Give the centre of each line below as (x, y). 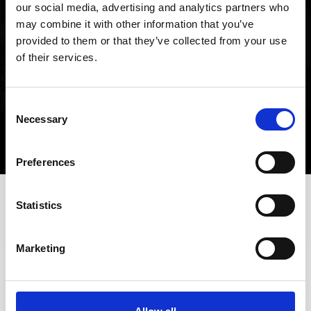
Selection (26, 122)
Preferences (46, 162)
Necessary (42, 119)
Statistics (39, 205)
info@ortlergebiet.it (204, 244)
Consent (24, 105)
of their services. (57, 57)
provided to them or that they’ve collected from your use (151, 41)
